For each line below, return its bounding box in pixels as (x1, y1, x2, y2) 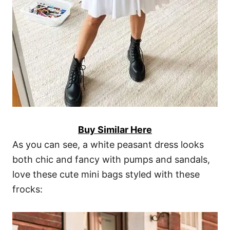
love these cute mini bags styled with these (12, 168, 200, 180)
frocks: (12, 183, 43, 195)
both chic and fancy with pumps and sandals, (12, 154, 210, 165)
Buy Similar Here (78, 124, 152, 135)
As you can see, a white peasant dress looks (12, 139, 204, 150)
